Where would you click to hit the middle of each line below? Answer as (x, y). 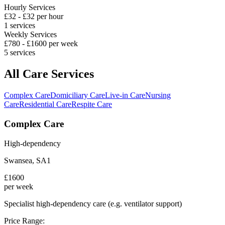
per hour (49, 17)
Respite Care (92, 104)
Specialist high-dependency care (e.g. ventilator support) (93, 203)
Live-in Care (125, 95)
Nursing (158, 95)
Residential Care (45, 104)
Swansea (18, 160)
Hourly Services (30, 8)
